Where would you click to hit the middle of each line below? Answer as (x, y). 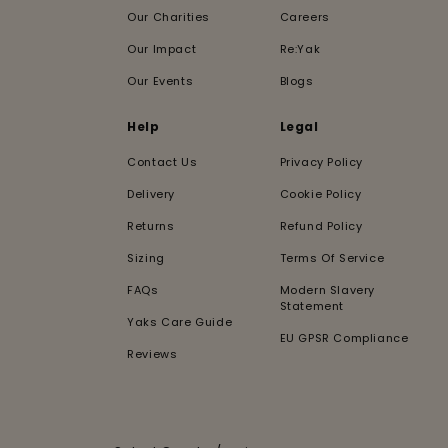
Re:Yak (300, 49)
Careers (304, 17)
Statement (312, 306)
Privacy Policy (321, 162)
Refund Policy (321, 226)
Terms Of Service (332, 258)
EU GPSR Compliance (344, 338)
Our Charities (169, 17)
